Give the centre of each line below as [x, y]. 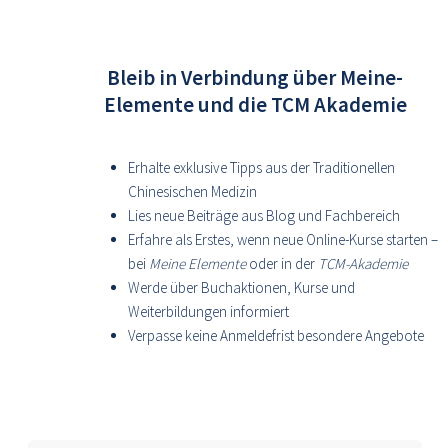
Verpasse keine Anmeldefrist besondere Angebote [276, 335]
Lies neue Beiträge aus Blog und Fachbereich [264, 215]
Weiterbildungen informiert [208, 311]
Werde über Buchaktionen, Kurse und [241, 287]
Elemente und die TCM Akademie [255, 104]
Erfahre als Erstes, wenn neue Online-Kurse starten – [283, 239]
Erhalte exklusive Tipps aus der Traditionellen [261, 167]
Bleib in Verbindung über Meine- [255, 77]
